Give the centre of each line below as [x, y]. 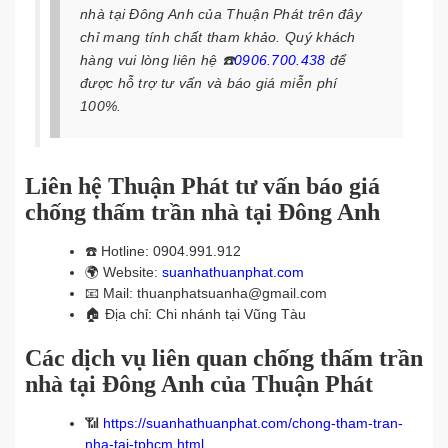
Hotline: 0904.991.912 [171, 251]
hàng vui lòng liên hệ [151, 60]
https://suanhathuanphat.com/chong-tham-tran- [253, 423]
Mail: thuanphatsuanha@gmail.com [215, 293]
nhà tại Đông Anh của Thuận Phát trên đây [221, 14]
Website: [132, 272]
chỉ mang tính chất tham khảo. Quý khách [218, 37]
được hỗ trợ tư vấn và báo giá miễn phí [209, 83]
